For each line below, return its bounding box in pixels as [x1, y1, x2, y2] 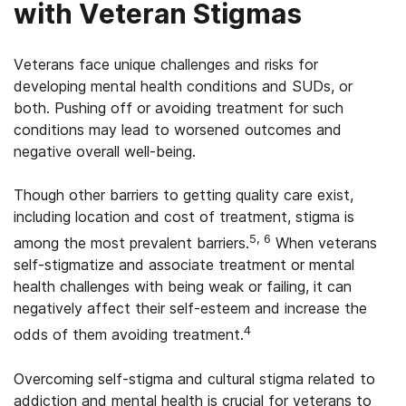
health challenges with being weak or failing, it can [14, 277, 352, 296]
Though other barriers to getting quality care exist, [14, 186, 353, 205]
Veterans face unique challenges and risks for [14, 55, 318, 74]
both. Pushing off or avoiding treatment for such [14, 99, 343, 118]
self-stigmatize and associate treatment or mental [14, 256, 354, 275]
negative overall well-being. [14, 142, 196, 161]
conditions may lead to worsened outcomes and [14, 121, 342, 140]
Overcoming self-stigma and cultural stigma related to [14, 369, 375, 388]
